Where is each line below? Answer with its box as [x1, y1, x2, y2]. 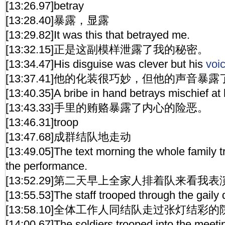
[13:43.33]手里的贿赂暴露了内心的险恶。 [6, 101, 208, 114]
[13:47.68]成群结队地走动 [6, 131, 131, 143]
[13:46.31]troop [6, 116, 78, 129]
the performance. [6, 160, 87, 172]
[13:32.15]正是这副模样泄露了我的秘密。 [6, 43, 208, 56]
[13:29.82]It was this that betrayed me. [6, 29, 190, 41]
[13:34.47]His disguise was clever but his [6, 58, 206, 70]
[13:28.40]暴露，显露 [6, 14, 109, 27]
